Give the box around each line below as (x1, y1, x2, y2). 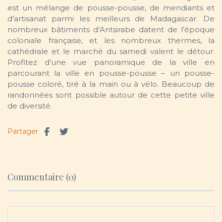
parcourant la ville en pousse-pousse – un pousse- (7, 68, 215, 78)
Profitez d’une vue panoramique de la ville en (7, 57, 215, 67)
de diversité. (7, 101, 52, 111)
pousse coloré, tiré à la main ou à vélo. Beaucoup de (7, 79, 215, 89)
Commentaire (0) (7, 171, 76, 183)
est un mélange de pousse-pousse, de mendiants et (7, 3, 215, 13)
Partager (7, 127, 40, 136)
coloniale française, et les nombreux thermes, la (7, 36, 215, 46)
